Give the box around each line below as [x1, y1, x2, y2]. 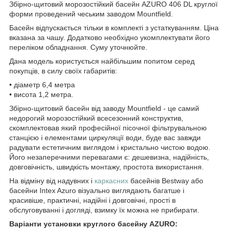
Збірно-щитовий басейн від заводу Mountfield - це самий [9, 104, 199, 112]
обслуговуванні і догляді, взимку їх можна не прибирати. [9, 205, 199, 214]
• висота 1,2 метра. [9, 90, 73, 99]
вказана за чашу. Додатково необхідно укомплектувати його [9, 33, 210, 42]
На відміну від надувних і [9, 176, 94, 185]
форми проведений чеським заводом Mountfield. [9, 9, 173, 18]
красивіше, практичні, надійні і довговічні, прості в [9, 196, 176, 204]
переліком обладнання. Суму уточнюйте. [9, 43, 147, 51]
